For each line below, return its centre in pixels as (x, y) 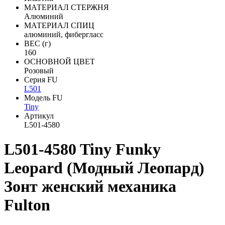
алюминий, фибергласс (64, 34)
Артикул (39, 116)
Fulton (27, 205)
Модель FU (43, 98)
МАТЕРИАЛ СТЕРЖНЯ (67, 7)
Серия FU (41, 80)
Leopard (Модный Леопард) (104, 168)
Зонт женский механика (90, 187)
